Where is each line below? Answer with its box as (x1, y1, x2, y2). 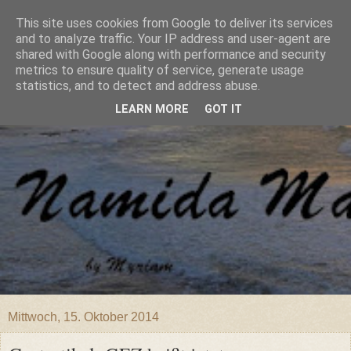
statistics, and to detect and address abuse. (16, 78, 260, 93)
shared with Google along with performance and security (16, 47, 326, 62)
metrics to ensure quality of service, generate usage (16, 63, 304, 78)
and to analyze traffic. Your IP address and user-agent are (16, 31, 331, 46)
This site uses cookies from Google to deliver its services (16, 16, 333, 31)
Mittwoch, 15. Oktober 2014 (8, 310, 159, 324)
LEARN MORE (115, 103, 189, 117)
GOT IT (204, 103, 242, 117)
